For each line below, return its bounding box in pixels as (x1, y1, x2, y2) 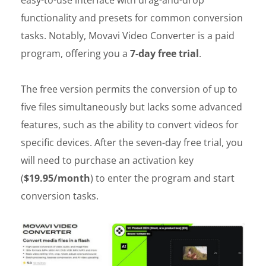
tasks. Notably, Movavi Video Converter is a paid (21, 28, 235, 42)
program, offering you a (21, 46, 130, 60)
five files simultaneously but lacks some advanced (21, 100, 242, 113)
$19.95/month (24, 171, 90, 185)
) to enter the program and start (90, 171, 235, 185)
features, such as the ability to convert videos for (21, 118, 239, 131)
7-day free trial (130, 46, 199, 60)
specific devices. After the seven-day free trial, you (21, 135, 243, 149)
